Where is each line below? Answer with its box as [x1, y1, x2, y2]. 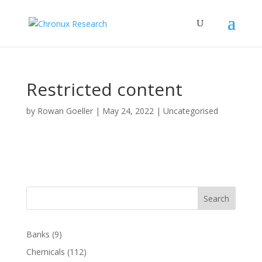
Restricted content [26, 77, 182, 101]
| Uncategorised [153, 105, 218, 116]
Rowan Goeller [37, 105, 93, 116]
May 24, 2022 [102, 105, 154, 116]
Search [204, 192, 230, 204]
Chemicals [26, 246, 65, 257]
